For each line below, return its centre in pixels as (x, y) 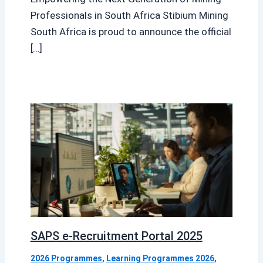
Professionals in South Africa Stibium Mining (129, 16)
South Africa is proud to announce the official (131, 32)
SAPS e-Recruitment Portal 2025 (116, 236)
